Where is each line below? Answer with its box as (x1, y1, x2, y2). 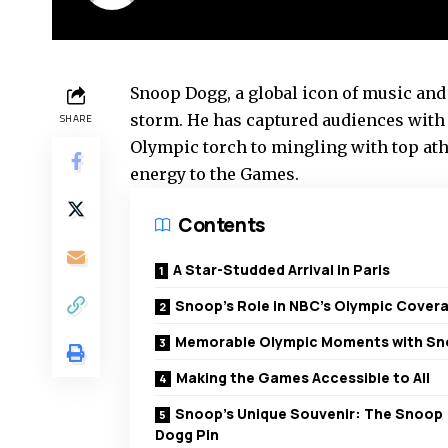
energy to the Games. (130, 164, 299, 185)
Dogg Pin (155, 425, 219, 445)
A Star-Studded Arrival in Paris (173, 260, 390, 280)
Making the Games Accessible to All (176, 368, 430, 388)
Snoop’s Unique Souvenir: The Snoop (175, 404, 443, 424)
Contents (178, 212, 265, 239)
